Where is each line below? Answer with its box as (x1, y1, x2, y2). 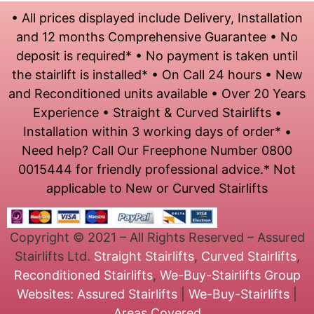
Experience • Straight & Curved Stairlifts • (32, 104, 282, 120)
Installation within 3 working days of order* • (22, 123, 292, 139)
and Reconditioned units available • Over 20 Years (8, 86, 306, 101)
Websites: (17, 287, 74, 302)
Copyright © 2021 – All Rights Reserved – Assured (9, 230, 305, 245)
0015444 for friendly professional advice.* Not (18, 161, 296, 177)
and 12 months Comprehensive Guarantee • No (16, 29, 298, 44)
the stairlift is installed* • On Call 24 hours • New (11, 67, 303, 82)
